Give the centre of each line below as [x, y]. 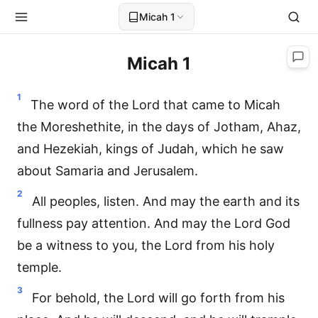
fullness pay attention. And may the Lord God [154, 223]
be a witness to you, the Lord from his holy [146, 245]
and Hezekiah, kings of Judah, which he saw [150, 149]
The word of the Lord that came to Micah [155, 105]
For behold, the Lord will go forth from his [158, 298]
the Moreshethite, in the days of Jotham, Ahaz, [159, 127]
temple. [39, 267]
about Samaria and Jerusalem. [108, 171]
